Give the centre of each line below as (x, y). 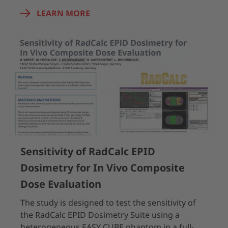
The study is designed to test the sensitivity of (108, 203)
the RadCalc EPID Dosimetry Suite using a (100, 215)
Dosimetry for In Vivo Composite (103, 168)
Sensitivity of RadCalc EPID (88, 151)
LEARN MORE (63, 13)
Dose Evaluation (61, 184)
